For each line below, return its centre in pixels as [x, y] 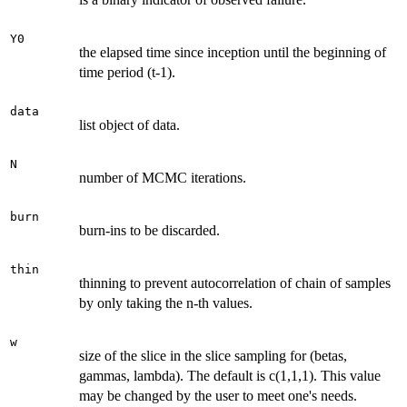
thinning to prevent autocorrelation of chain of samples [235, 283]
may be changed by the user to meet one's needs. [218, 395]
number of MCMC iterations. [163, 177]
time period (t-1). [127, 72]
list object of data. [129, 124]
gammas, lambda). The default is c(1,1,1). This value [230, 375]
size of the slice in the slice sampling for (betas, [213, 355]
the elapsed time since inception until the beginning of [233, 52]
